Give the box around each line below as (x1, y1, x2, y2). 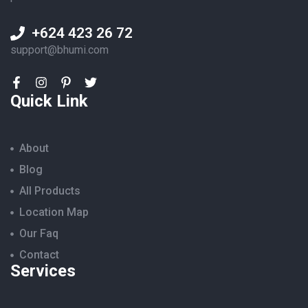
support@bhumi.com (10, 43, 109, 57)
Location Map (19, 206, 89, 219)
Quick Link (10, 91, 88, 111)
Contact (19, 248, 60, 262)
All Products (19, 184, 81, 198)
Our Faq (19, 227, 59, 241)
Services (10, 261, 76, 281)
